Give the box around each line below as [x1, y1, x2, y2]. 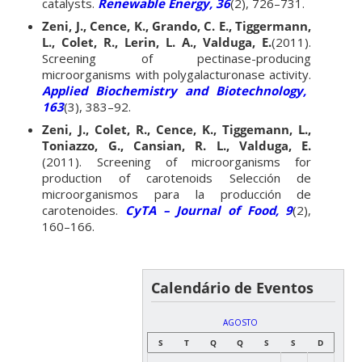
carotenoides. [42, 201, 119, 218]
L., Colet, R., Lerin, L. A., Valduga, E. [42, 33, 272, 50]
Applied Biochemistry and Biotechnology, [42, 82, 307, 99]
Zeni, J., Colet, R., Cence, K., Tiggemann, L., [42, 120, 312, 137]
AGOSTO [223, 316, 259, 328]
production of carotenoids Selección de [42, 169, 312, 186]
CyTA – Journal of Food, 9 [118, 201, 293, 218]
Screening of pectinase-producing [42, 49, 312, 66]
